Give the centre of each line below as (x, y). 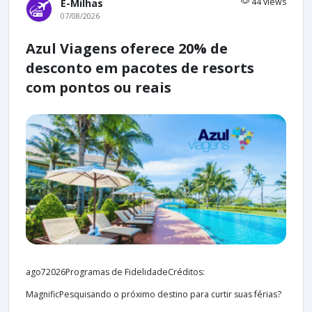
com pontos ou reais (99, 88)
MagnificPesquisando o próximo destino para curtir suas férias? (154, 295)
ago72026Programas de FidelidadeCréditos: (115, 272)
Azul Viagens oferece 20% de (127, 49)
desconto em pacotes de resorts (140, 68)
